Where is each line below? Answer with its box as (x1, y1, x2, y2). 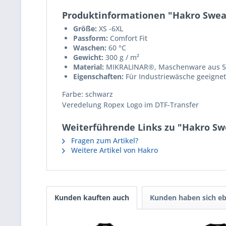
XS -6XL (97, 24, 123, 33)
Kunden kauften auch (54, 193, 129, 202)
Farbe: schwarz (62, 89, 113, 99)
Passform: (73, 33, 108, 43)
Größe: (73, 24, 97, 33)
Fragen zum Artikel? (69, 136, 138, 145)
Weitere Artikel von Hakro (69, 145, 158, 155)
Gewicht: (73, 52, 103, 62)
